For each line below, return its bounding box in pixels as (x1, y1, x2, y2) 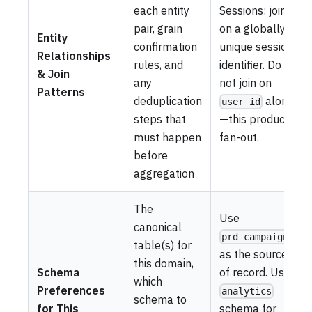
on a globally (219, 22, 286, 36)
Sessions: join (219, 3, 286, 18)
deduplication (134, 94, 202, 109)
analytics (221, 286, 272, 297)
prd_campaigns (221, 231, 295, 243)
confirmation (134, 40, 197, 54)
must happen (134, 130, 201, 145)
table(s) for (134, 238, 192, 253)
